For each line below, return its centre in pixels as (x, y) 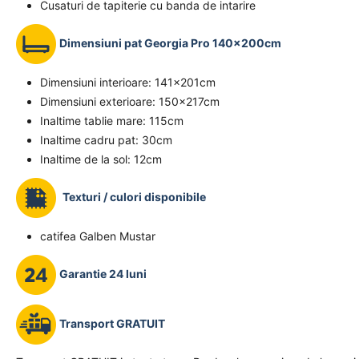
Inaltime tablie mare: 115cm (112, 121)
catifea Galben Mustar (98, 236)
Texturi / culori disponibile (134, 196)
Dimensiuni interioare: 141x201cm (128, 82)
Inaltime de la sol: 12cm (101, 159)
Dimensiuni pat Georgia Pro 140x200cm (170, 42)
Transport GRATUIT (112, 323)
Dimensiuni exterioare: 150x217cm (130, 101)
